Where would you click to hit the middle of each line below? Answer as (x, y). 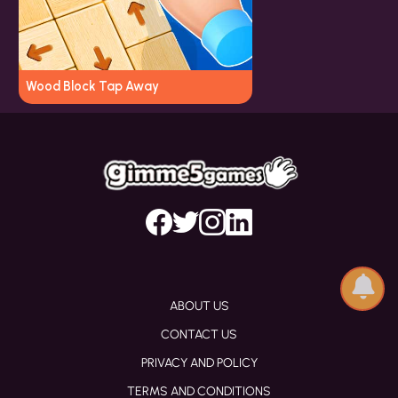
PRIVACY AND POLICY (199, 363)
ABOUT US (199, 306)
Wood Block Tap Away (92, 87)
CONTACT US (199, 335)
